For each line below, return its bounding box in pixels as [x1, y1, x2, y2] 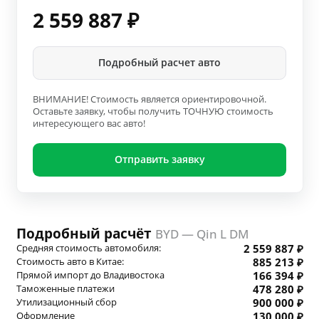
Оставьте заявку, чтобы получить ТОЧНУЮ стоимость [33, 105, 273, 117]
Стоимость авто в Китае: [16, 255, 124, 268]
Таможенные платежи [16, 282, 115, 296]
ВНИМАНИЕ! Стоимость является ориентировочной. [33, 93, 266, 105]
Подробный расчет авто [98, 56, 221, 70]
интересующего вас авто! [33, 117, 145, 130]
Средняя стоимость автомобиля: [16, 241, 161, 255]
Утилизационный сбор [16, 296, 117, 309]
